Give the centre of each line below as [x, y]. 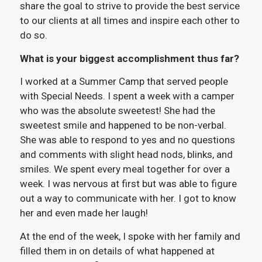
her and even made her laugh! [85, 213]
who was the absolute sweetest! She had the [117, 111]
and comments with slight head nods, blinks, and [126, 155]
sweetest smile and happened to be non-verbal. [123, 125]
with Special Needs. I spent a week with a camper [127, 96]
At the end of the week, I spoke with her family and [130, 236]
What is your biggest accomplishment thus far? [129, 58]
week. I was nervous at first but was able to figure [128, 184]
